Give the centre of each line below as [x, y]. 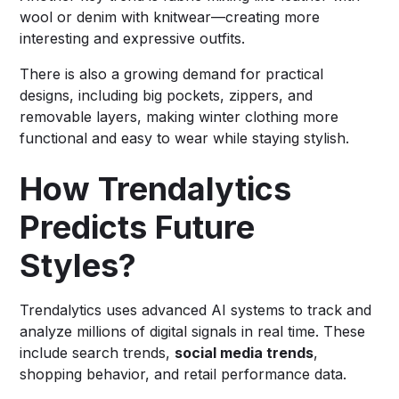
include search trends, [98, 352]
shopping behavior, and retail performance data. [183, 374]
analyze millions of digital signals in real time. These [193, 331]
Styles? [78, 265]
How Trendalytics [156, 188]
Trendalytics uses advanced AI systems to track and [196, 309]
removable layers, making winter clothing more [179, 116]
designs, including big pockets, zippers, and [167, 95]
